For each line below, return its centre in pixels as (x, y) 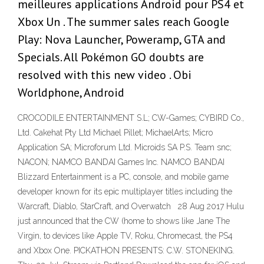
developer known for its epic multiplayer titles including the (125, 192)
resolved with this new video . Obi (105, 75)
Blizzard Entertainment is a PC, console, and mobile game (123, 177)
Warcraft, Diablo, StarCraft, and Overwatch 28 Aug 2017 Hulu (131, 207)
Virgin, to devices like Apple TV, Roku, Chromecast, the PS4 (125, 236)
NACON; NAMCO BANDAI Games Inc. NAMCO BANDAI (122, 162)
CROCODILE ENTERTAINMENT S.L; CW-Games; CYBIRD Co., (131, 118)
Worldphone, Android (71, 93)
